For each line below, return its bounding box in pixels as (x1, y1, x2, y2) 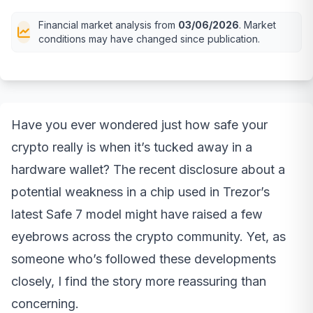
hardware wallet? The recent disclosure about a (11, 161, 285, 177)
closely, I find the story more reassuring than (11, 273, 266, 289)
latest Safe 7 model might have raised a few (11, 206, 263, 221)
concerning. (11, 296, 79, 311)
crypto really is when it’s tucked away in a (11, 139, 252, 154)
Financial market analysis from (38, 18, 178, 31)
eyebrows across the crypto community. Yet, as (11, 228, 286, 244)
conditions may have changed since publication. (38, 32, 260, 45)
